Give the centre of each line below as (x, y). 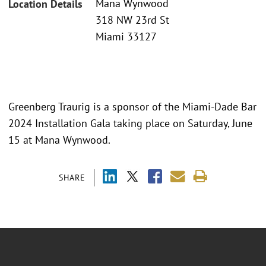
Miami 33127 (126, 37)
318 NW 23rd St (132, 20)
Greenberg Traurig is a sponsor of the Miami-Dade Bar (132, 106)
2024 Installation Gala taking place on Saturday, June (130, 123)
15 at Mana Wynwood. (59, 140)
